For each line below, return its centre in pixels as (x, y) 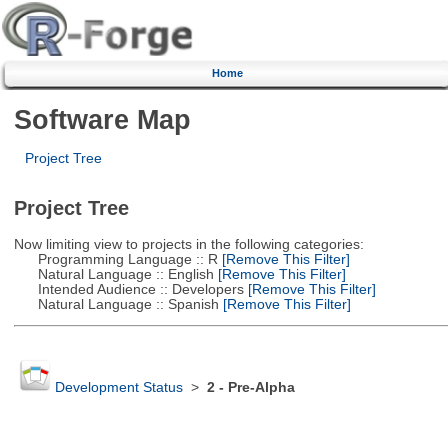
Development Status (118, 388)
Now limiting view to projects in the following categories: (188, 244)
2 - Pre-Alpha (250, 388)
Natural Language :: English (113, 274)
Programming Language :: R (115, 259)
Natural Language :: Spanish (116, 304)
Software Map (102, 119)
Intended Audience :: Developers (128, 289)
